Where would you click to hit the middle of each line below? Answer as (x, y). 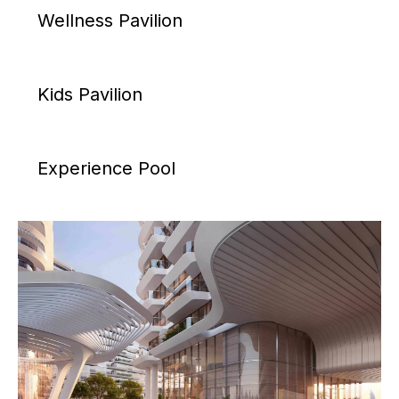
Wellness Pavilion (110, 20)
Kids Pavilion (90, 94)
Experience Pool (106, 168)
